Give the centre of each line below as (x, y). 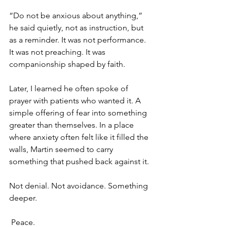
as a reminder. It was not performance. (79, 40)
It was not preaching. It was (58, 52)
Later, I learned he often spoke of (70, 88)
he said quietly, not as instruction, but (77, 28)
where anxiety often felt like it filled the (80, 137)
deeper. (23, 198)
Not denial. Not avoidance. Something (80, 186)
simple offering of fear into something (79, 113)
